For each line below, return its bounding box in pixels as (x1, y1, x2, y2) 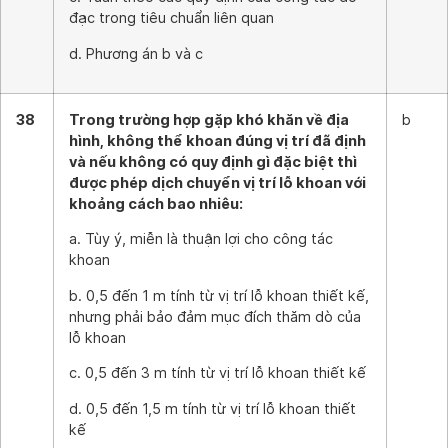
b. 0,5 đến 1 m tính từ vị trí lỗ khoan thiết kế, (69, 286, 369, 304)
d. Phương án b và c (69, 44, 203, 62)
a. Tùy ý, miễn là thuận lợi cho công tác (69, 230, 333, 248)
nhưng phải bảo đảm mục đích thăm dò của (69, 307, 361, 325)
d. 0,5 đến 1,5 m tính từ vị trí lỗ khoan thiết (69, 399, 356, 417)
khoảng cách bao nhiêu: (69, 195, 243, 212)
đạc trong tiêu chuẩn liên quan (69, 9, 274, 27)
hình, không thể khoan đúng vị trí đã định (69, 132, 366, 149)
